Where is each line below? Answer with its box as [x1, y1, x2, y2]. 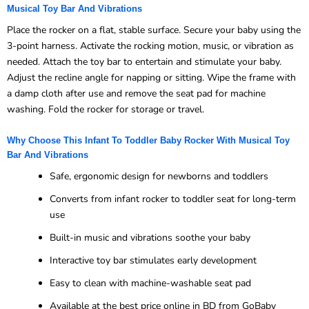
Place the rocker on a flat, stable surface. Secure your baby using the [7, 23, 301, 37]
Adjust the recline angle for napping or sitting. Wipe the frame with [7, 70, 296, 84]
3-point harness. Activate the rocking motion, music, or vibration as [7, 39, 294, 52]
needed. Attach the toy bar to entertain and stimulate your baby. [7, 54, 281, 68]
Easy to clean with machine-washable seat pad [50, 277, 251, 290]
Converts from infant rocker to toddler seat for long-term [50, 192, 296, 206]
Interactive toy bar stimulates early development [50, 254, 257, 268]
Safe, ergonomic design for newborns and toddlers [50, 170, 268, 183]
